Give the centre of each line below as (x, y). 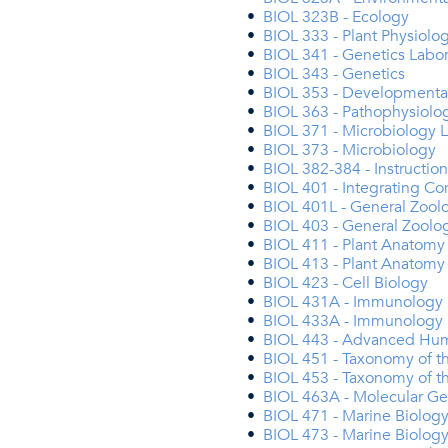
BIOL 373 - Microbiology (349, 150)
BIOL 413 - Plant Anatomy (354, 264)
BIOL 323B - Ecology (336, 17)
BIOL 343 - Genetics (334, 74)
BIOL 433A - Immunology (353, 321)
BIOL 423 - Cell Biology (345, 283)
